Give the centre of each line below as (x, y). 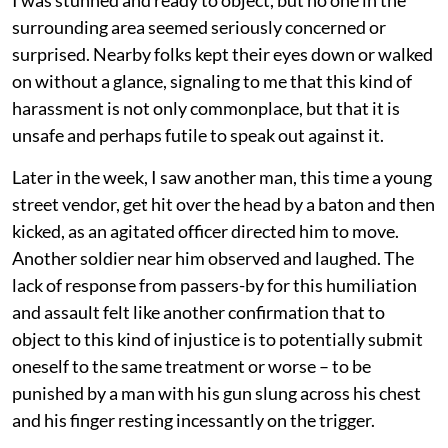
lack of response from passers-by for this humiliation (214, 285)
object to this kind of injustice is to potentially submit (217, 339)
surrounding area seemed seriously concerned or (199, 27)
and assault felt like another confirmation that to (198, 312)
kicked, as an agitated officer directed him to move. (205, 231)
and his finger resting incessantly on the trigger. (193, 420)
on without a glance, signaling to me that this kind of (212, 81)
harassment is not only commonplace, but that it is (206, 108)
